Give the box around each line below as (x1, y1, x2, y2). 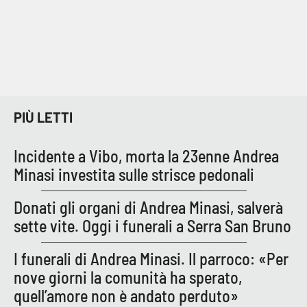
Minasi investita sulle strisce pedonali (14, 164, 254, 184)
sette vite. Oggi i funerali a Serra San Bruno (14, 215, 291, 236)
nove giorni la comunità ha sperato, (14, 267, 242, 287)
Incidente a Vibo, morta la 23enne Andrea (14, 145, 279, 166)
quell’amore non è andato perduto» (14, 285, 238, 306)
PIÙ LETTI (14, 109, 73, 126)
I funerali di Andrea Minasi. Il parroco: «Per (14, 248, 288, 269)
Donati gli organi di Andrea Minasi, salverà (14, 197, 283, 217)
